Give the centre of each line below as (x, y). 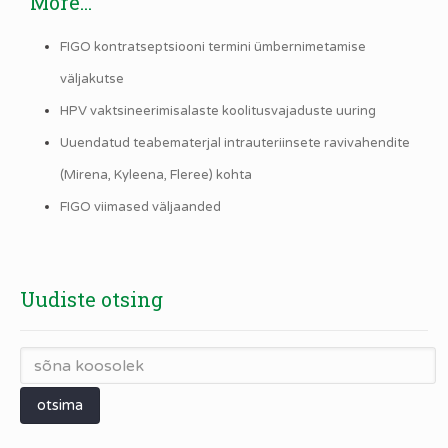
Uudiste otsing (91, 299)
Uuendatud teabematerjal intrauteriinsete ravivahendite (235, 143)
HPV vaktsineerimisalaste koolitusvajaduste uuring (218, 111)
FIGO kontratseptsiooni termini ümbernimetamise (213, 47)
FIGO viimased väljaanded (140, 207)
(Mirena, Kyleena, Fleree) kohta (156, 175)
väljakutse (92, 79)
